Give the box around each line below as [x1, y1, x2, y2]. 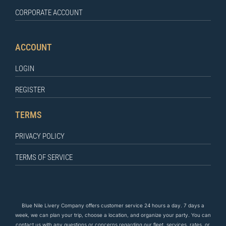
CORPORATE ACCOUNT [15, 8, 83, 17]
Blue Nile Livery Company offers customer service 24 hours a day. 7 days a [21, 202, 204, 208]
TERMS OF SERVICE [15, 153, 73, 162]
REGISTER [15, 85, 45, 95]
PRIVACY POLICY [15, 132, 65, 141]
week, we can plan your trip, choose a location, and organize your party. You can [15, 211, 211, 218]
